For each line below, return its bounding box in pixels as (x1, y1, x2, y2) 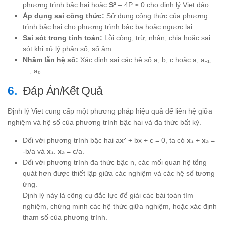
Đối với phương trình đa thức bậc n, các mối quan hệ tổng (23, 158, 207, 167)
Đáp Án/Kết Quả (22, 84, 103, 98)
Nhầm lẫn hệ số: (23, 56, 78, 64)
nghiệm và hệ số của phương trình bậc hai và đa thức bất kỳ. (8, 118, 201, 127)
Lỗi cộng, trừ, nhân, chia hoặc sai (102, 34, 210, 42)
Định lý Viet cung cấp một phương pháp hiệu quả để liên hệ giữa (8, 107, 212, 116)
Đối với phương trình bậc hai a (23, 136, 120, 145)
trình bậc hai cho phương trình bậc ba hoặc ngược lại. (23, 23, 194, 31)
